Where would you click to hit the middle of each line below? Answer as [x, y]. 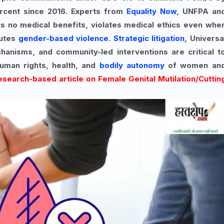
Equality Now [151, 11]
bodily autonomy [132, 65]
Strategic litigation [149, 38]
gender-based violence [63, 38]
